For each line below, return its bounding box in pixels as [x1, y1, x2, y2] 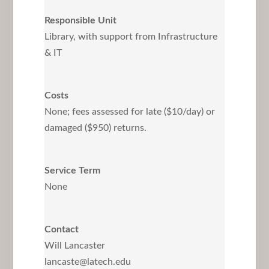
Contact [44, 224, 79, 234]
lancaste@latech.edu [44, 256, 131, 267]
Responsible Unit [44, 15, 116, 25]
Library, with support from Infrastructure [44, 31, 217, 41]
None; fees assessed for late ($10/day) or [44, 106, 215, 116]
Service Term [44, 165, 100, 175]
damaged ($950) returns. [44, 122, 147, 133]
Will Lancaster [44, 240, 105, 250]
